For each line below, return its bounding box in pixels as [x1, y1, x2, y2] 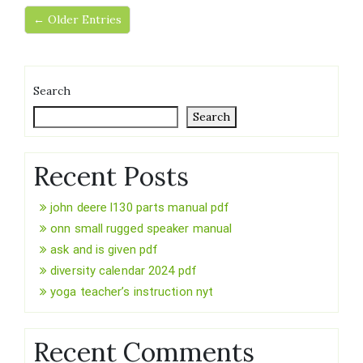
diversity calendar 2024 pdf [50, 263, 197, 279]
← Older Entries [33, 12, 122, 28]
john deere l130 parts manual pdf [50, 200, 230, 216]
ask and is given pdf [50, 242, 159, 258]
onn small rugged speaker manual [50, 221, 233, 237]
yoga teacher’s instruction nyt [50, 284, 214, 300]
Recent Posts [33, 160, 189, 194]
